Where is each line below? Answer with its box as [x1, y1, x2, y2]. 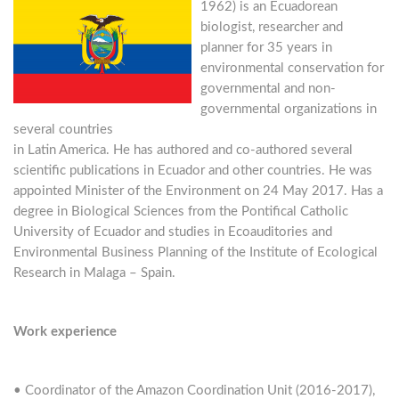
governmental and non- [200, 81, 336, 95]
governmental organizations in [200, 102, 377, 116]
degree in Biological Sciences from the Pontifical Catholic [13, 204, 348, 218]
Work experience [13, 324, 117, 338]
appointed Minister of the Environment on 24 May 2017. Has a [13, 183, 383, 198]
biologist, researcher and [200, 20, 343, 34]
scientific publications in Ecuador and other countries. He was [13, 163, 372, 177]
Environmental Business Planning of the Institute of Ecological [13, 245, 378, 259]
